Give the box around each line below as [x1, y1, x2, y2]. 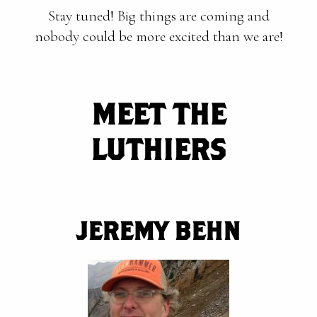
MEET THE [91, 96, 226, 131]
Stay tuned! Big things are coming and [47, 7, 270, 25]
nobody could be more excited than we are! [34, 28, 283, 45]
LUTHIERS [91, 131, 226, 166]
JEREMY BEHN [76, 215, 241, 246]
